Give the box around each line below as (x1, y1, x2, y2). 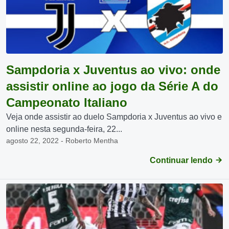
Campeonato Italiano (6, 96, 127, 109)
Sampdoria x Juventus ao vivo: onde (6, 63, 220, 77)
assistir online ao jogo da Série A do (6, 79, 218, 93)
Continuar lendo (150, 156, 215, 165)
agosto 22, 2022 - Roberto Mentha (6, 136, 118, 145)
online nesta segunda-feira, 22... (6, 125, 122, 133)
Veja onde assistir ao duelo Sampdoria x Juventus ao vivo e (6, 112, 222, 121)
